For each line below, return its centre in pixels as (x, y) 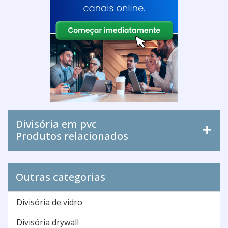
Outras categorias (61, 177)
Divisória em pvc (56, 124)
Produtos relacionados (72, 136)
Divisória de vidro (49, 202)
